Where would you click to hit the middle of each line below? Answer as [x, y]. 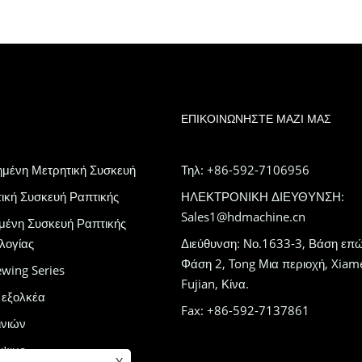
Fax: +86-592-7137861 [245, 311]
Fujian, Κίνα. [215, 284]
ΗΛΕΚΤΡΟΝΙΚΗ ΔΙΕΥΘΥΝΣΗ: [262, 197]
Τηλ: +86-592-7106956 [245, 170]
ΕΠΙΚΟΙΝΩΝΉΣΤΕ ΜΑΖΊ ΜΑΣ [256, 119]
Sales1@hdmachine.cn [243, 217]
